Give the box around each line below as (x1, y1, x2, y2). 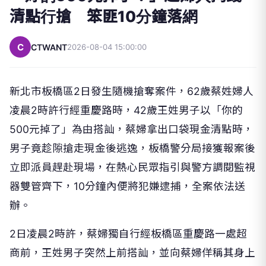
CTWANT (31, 42, 67, 52)
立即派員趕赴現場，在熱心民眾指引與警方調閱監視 (9, 161, 255, 174)
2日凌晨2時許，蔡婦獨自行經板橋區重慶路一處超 (9, 227, 247, 240)
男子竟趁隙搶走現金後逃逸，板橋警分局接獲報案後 (9, 142, 255, 155)
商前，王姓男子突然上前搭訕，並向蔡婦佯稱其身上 (9, 246, 255, 259)
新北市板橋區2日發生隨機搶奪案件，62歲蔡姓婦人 (9, 85, 254, 98)
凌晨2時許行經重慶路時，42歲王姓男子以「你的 (9, 104, 243, 117)
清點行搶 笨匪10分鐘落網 (9, 7, 198, 26)
